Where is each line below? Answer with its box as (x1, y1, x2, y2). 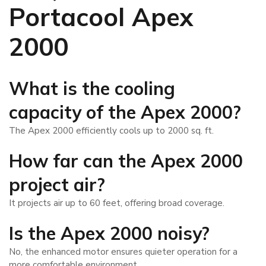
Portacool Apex (9, 1, 194, 33)
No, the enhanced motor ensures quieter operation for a (9, 246, 237, 258)
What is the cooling (9, 77, 175, 100)
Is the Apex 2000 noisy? (9, 222, 210, 245)
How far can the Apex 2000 (9, 150, 243, 173)
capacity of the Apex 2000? (9, 101, 241, 124)
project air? (9, 173, 105, 197)
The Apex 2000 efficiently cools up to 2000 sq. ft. (9, 125, 214, 137)
